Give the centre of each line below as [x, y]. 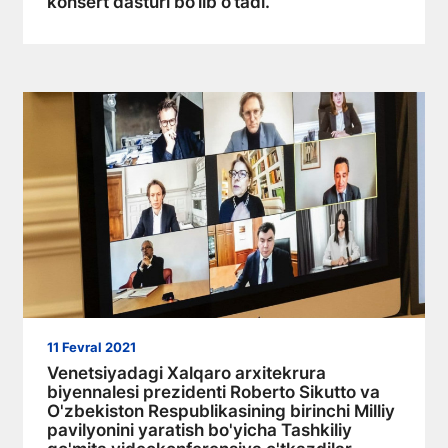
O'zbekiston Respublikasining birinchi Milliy [221, 411]
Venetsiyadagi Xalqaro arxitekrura [186, 373]
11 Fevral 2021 [91, 348]
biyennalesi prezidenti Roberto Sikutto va [213, 392]
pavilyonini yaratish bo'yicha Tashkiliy [199, 430]
